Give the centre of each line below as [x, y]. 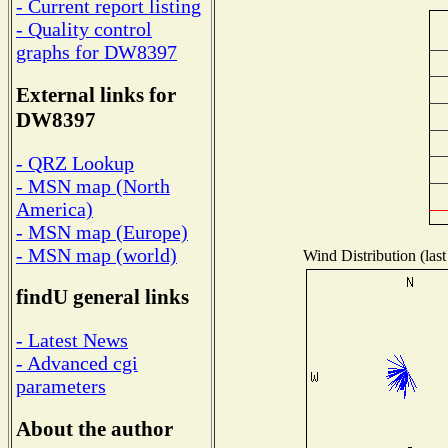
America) [54, 208]
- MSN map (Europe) [102, 231]
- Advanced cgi [77, 363]
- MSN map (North [93, 185]
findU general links [102, 297]
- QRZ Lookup [75, 162]
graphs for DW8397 [96, 52]
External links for [96, 95]
